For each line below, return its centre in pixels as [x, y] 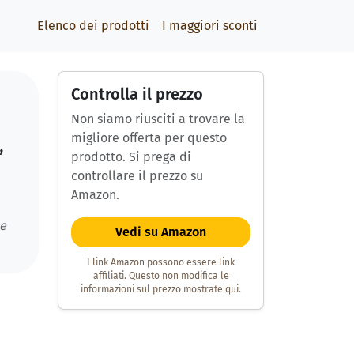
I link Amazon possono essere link [161, 263]
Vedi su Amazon [161, 232]
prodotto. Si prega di [131, 157]
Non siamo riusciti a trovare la [158, 119]
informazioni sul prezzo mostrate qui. [161, 290]
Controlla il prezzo [137, 94]
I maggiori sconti [210, 26]
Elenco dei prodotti [93, 26]
